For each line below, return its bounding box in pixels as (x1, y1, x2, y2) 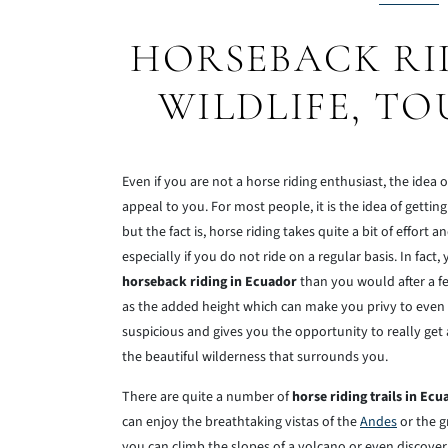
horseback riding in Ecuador (122, 272, 297, 292)
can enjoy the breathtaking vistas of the (122, 412, 360, 432)
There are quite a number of (122, 387, 292, 407)
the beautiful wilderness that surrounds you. (122, 347, 388, 367)
